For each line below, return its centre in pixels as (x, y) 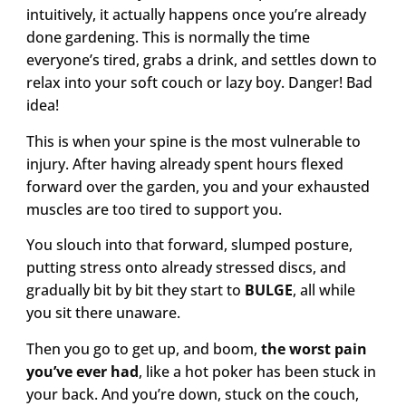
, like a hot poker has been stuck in (257, 371)
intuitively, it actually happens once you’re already (196, 15)
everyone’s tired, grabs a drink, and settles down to (201, 60)
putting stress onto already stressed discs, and (186, 268)
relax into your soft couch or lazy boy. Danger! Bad (199, 83)
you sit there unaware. (103, 313)
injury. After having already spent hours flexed (184, 164)
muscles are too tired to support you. (154, 209)
